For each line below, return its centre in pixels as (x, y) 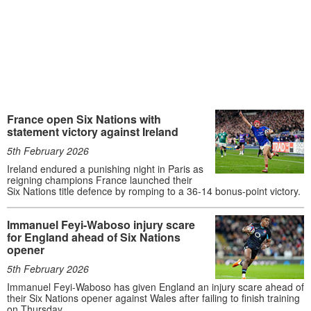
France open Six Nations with (84, 119)
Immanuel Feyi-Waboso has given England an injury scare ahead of (155, 286)
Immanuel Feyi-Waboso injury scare (101, 224)
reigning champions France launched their (100, 179)
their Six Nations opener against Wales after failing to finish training (153, 297)
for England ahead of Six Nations (94, 237)
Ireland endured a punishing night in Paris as (105, 168)
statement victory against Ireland (93, 131)
